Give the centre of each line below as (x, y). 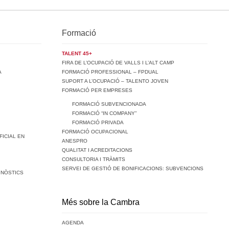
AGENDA (73, 222)
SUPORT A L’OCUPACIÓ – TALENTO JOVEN (115, 81)
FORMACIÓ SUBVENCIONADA (109, 104)
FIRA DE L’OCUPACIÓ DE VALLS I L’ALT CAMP (118, 62)
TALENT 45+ (77, 53)
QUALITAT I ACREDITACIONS (97, 150)
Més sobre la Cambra (101, 202)
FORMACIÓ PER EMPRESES (97, 90)
